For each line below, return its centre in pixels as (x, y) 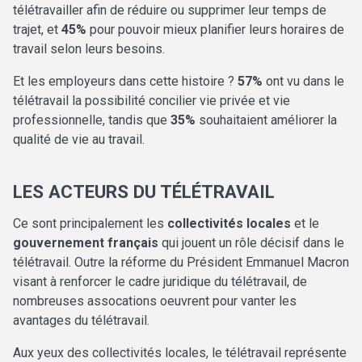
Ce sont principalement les (90, 224)
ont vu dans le (303, 82)
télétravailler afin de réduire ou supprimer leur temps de (170, 11)
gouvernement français (86, 243)
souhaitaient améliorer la (266, 120)
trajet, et (37, 30)
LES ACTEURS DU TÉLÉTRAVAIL (144, 192)
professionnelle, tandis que (92, 120)
